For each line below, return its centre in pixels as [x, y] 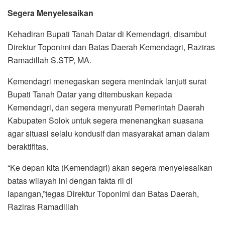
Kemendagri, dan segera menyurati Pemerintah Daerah [106, 107]
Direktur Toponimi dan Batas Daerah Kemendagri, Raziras [111, 47]
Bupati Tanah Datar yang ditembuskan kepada [90, 94]
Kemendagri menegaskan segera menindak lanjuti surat [107, 81]
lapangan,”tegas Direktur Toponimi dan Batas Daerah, [103, 194]
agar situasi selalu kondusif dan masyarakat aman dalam [108, 134]
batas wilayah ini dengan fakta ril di [70, 181]
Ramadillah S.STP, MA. [49, 60]
